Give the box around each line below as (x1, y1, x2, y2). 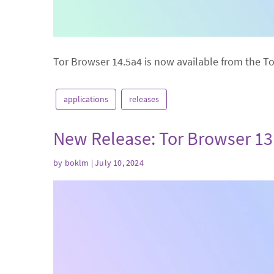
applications (64, 93, 108, 105)
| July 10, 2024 (89, 157, 144, 168)
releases (129, 93, 159, 105)
